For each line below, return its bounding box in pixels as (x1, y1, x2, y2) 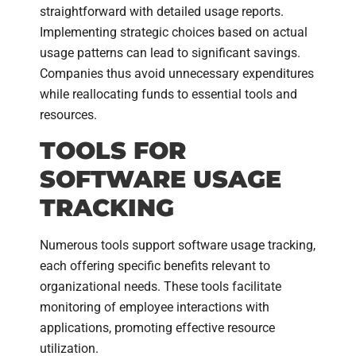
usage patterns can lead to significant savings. (40, 45, 300, 61)
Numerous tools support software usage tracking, (40, 238, 315, 253)
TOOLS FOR (40, 136, 186, 166)
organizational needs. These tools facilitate (40, 279, 281, 295)
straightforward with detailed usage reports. (40, 4, 284, 20)
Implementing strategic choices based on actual (40, 25, 308, 41)
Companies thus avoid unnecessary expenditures (40, 66, 314, 82)
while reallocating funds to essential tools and (40, 87, 297, 103)
